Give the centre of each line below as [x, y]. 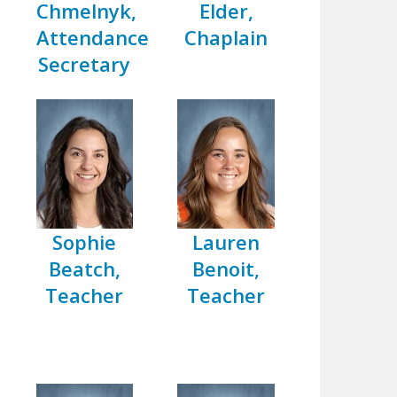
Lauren [226, 241]
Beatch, [84, 268]
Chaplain [226, 38]
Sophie [85, 241]
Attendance [92, 38]
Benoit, [226, 268]
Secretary [85, 64]
